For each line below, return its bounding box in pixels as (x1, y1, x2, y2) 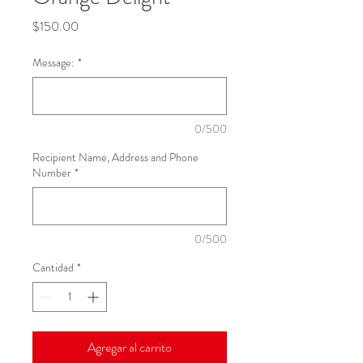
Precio (78, 16, 110, 35)
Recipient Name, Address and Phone (32, 149, 199, 165)
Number (32, 164, 71, 181)
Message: (32, 54, 75, 70)
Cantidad (32, 259, 74, 275)
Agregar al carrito (88, 338, 172, 357)
